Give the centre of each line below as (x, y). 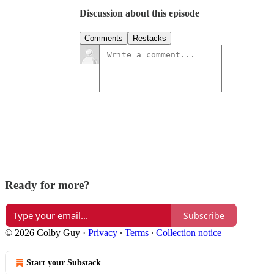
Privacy (103, 233)
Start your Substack (64, 263)
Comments (104, 39)
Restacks (150, 39)
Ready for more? (47, 185)
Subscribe (204, 215)
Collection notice (189, 233)
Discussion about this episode (139, 13)
